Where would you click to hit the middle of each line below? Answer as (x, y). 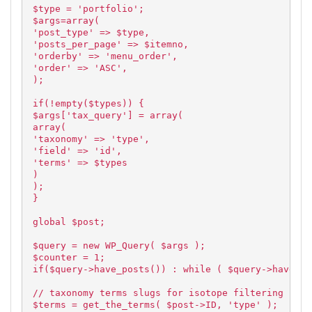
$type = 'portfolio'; (88, 9)
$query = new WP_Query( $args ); (119, 245)
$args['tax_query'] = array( (108, 115)
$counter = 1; (69, 257)
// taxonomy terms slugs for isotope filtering (158, 293)
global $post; (69, 222)
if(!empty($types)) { (88, 103)
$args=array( (66, 21)
